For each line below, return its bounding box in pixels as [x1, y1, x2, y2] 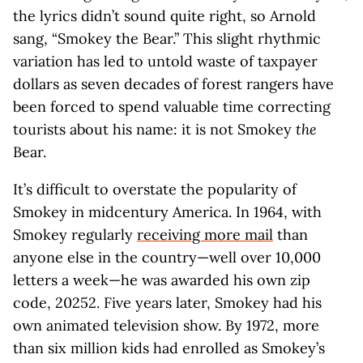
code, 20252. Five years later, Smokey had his [13, 293, 322, 312]
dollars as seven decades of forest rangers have [13, 75, 334, 93]
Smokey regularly [13, 225, 137, 244]
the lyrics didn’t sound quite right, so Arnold [13, 6, 316, 25]
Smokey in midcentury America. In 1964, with [13, 203, 322, 221]
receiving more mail [137, 225, 273, 244]
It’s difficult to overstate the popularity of [13, 180, 297, 199]
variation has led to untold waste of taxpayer [13, 52, 318, 70]
